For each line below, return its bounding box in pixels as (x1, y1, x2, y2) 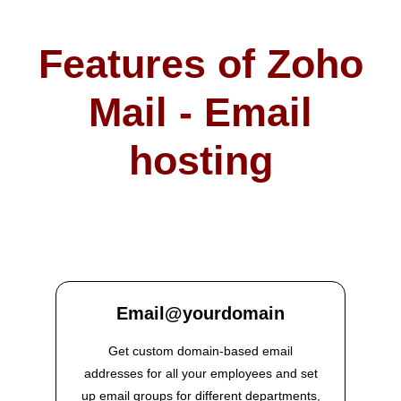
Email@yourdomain (116, 303, 285, 324)
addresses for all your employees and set (83, 366, 318, 381)
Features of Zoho (38, 41, 363, 88)
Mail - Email (89, 90, 312, 136)
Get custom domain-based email (108, 344, 293, 359)
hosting (128, 138, 273, 184)
